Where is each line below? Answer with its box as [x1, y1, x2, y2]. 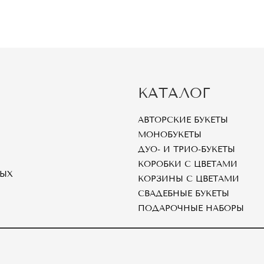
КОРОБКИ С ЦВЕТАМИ [138, 159, 237, 170]
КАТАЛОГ [138, 84, 210, 102]
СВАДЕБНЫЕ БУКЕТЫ [138, 189, 229, 199]
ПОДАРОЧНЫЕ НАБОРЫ [138, 203, 244, 214]
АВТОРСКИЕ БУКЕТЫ [138, 115, 228, 126]
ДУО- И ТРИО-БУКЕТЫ [138, 144, 235, 155]
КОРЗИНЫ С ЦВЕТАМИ [138, 174, 239, 184]
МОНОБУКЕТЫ [138, 130, 202, 140]
